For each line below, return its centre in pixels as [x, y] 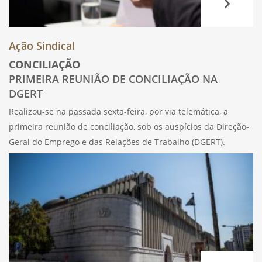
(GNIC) [21, 187]
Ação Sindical [42, 45]
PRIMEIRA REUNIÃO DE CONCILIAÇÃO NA [113, 79]
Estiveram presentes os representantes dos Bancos [109, 157]
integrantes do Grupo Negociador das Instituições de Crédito [128, 172]
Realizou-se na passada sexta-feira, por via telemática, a [118, 111]
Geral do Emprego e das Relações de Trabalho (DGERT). [117, 142]
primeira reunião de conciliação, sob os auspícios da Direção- [129, 126]
